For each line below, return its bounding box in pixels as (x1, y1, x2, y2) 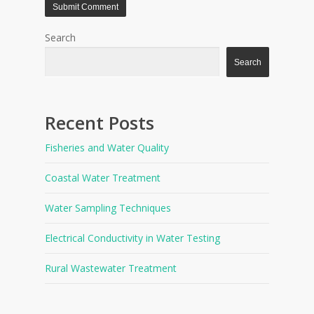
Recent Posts (45, 111, 154, 135)
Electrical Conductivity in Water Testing (45, 231, 220, 245)
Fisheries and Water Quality (45, 141, 169, 155)
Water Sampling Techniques (45, 201, 171, 215)
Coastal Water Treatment (45, 171, 161, 185)
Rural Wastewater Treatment (45, 261, 177, 275)
